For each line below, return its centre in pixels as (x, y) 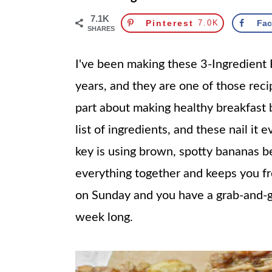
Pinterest (170, 23)
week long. (104, 217)
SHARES (101, 29)
